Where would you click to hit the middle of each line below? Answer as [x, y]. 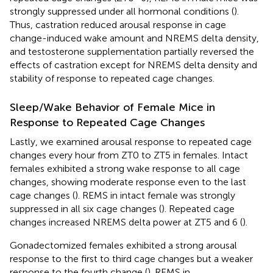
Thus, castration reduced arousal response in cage [118, 24]
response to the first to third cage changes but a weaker [131, 258]
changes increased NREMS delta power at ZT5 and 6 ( [126, 222]
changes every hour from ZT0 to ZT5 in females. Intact [129, 155]
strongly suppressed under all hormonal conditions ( [122, 11]
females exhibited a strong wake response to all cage [125, 168]
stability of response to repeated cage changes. [112, 78]
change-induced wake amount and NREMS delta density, [134, 38]
